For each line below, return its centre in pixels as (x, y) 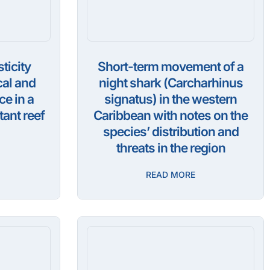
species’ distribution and (171, 132)
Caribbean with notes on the (171, 116)
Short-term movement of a (171, 67)
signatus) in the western (171, 99)
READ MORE (171, 175)
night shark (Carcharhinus (171, 83)
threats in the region (171, 148)
